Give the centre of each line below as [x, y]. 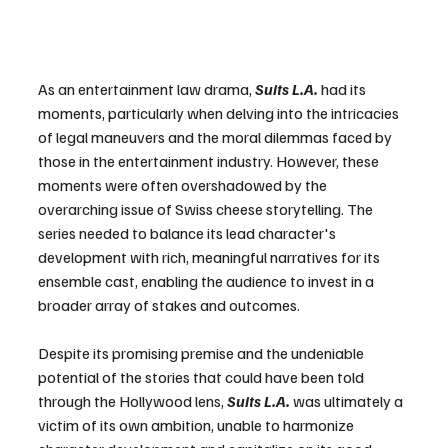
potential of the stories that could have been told [202, 377]
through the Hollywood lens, [132, 401]
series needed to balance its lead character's [188, 233]
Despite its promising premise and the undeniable [202, 353]
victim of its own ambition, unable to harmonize [197, 425]
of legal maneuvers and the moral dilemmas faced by [216, 137]
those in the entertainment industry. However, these [210, 161]
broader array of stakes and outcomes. [169, 305]
